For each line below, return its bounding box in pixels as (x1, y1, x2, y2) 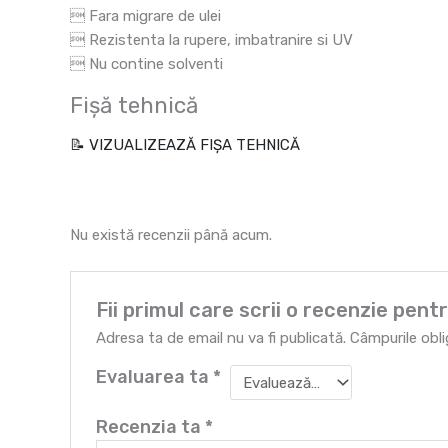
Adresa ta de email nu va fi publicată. (96, 329, 347, 348)
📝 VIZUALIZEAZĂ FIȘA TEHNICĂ (70, 136, 300, 155)
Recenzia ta (96, 416, 206, 439)
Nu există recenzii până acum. (70, 226, 272, 245)
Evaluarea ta (96, 366, 214, 389)
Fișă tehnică (70, 91, 198, 119)
